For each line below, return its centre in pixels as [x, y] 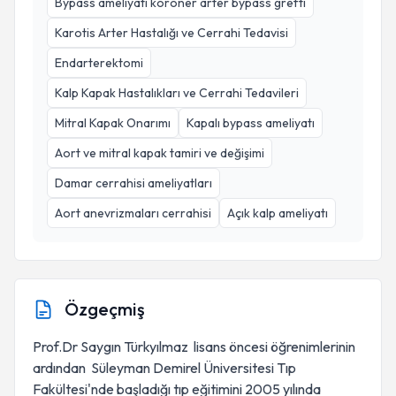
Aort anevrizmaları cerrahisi [133, 213]
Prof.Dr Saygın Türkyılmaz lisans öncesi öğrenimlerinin [194, 346]
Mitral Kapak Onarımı [113, 123]
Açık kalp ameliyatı [278, 213]
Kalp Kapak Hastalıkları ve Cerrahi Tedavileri [177, 93]
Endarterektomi [99, 63]
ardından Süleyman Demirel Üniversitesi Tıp [164, 368]
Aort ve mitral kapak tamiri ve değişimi [160, 153]
